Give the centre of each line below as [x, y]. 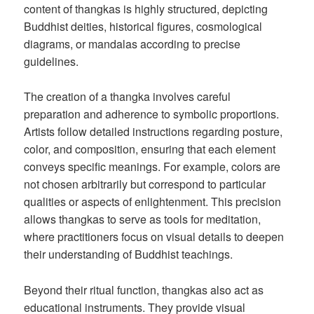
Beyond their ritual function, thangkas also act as [144, 290]
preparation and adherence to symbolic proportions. [152, 114]
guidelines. [52, 61]
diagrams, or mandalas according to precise [132, 43]
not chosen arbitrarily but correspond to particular [145, 184]
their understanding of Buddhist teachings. [129, 254]
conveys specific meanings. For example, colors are [152, 167]
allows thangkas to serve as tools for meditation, [143, 219]
